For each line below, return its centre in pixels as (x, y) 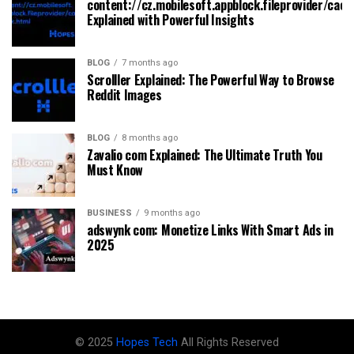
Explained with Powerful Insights (171, 19)
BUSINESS (109, 213)
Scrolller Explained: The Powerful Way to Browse (211, 79)
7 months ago (150, 62)
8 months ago (150, 137)
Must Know (115, 169)
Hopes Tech (149, 342)
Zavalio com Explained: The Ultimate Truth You (205, 154)
